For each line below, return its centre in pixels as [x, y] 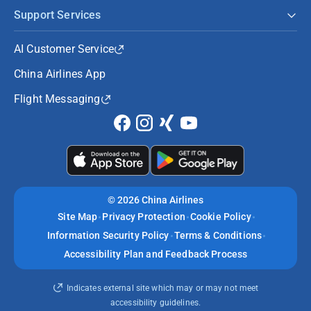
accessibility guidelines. [155, 302]
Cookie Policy [220, 217]
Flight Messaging [57, 99]
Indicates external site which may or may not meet [162, 288]
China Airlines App [60, 74]
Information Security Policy [108, 235]
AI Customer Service [64, 49]
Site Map [78, 217]
